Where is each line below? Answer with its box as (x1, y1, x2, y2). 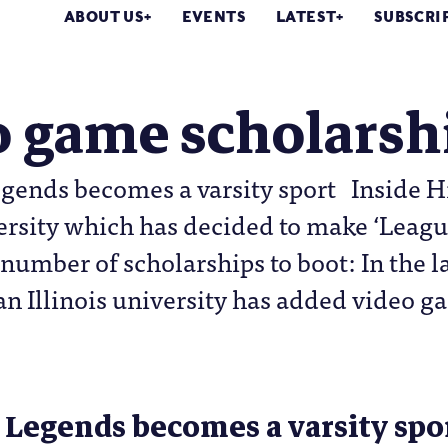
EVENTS (181, 8, 247, 26)
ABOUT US (64, 8, 145, 26)
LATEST (276, 8, 337, 26)
